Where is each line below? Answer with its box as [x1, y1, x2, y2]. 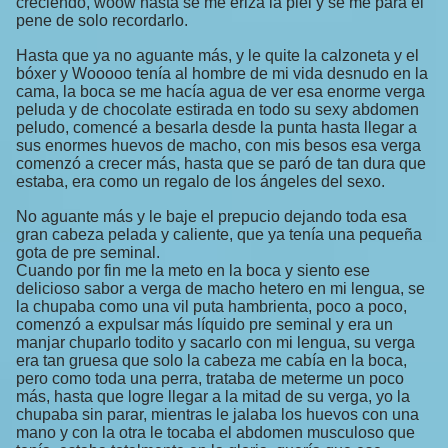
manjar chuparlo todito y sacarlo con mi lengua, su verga [16, 334, 415, 352]
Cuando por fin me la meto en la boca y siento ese [16, 262, 370, 280]
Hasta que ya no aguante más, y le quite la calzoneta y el [16, 47, 419, 65]
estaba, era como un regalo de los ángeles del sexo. [16, 173, 385, 191]
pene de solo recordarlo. [16, 12, 188, 30]
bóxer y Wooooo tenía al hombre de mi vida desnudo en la [16, 65, 428, 83]
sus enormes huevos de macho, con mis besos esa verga [16, 137, 421, 155]
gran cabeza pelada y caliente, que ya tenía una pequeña [16, 226, 422, 244]
